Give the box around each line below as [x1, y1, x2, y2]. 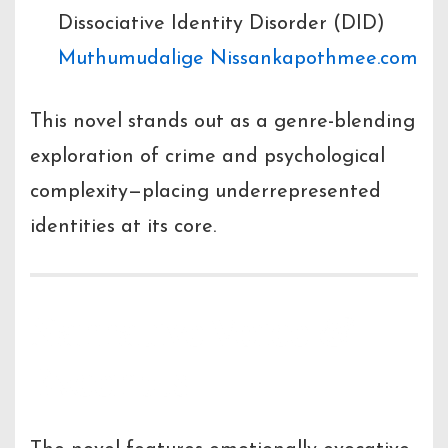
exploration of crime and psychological [30, 147, 385, 168]
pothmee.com [294, 49, 418, 70]
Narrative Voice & [30, 303, 355, 357]
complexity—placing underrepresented [30, 182, 381, 203]
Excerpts [30, 353, 190, 407]
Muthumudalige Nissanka [58, 49, 294, 70]
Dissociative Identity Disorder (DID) [58, 14, 385, 35]
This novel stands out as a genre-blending [30, 112, 415, 133]
